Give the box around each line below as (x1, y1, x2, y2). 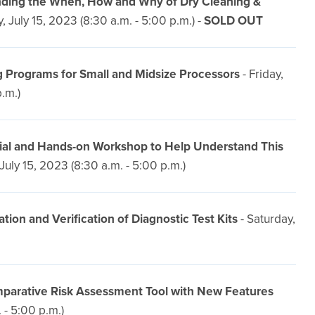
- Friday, (239, 65, 283, 83)
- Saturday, (237, 210, 295, 228)
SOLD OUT (203, 11, 263, 30)
